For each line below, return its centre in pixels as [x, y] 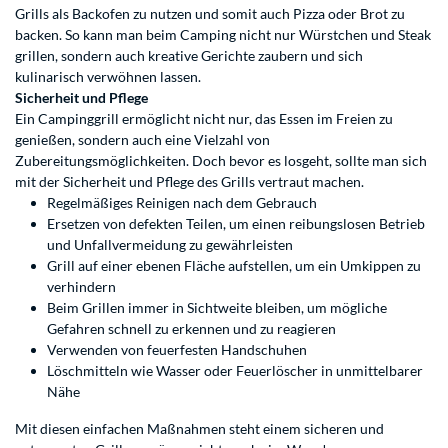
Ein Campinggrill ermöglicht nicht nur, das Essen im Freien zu [204, 119]
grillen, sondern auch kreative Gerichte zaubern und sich [189, 56]
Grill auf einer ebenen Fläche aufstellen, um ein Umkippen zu [234, 266]
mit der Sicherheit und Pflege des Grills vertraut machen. [189, 182]
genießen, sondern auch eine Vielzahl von [142, 140]
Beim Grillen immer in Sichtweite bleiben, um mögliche [217, 308]
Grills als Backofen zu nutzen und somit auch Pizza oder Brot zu [210, 14]
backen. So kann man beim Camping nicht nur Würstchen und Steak [223, 35]
